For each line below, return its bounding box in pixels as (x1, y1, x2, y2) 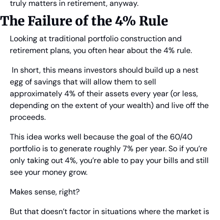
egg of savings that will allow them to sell (10, 77, 156, 87)
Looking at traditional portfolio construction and (10, 33, 182, 44)
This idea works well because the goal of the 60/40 (10, 132, 192, 142)
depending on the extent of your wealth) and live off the (10, 100, 209, 111)
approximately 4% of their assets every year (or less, (10, 88, 198, 99)
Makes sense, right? (10, 187, 80, 197)
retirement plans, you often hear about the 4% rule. (10, 45, 192, 56)
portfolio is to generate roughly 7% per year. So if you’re (10, 143, 207, 154)
